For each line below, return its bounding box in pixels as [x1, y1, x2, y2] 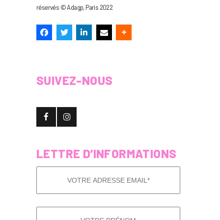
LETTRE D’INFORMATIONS [36, 146, 177, 161]
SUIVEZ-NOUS [36, 73, 113, 88]
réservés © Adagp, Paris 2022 [36, 3, 113, 12]
